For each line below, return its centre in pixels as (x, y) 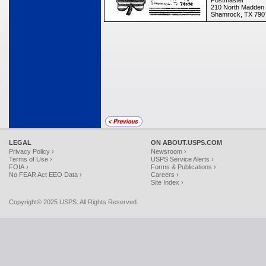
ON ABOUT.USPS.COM (186, 142)
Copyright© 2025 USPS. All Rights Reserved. (74, 202)
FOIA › (19, 167)
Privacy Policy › (31, 151)
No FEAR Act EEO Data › (45, 175)
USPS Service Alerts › (182, 159)
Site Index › (167, 182)
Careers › (165, 175)
